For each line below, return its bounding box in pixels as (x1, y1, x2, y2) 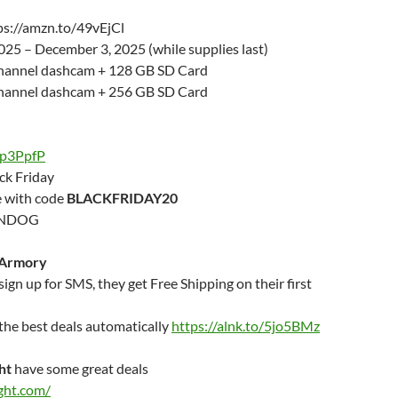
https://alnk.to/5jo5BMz (171, 317, 320, 335)
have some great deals (12, 360, 148, 378)
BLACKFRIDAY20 (67, 189, 178, 207)
